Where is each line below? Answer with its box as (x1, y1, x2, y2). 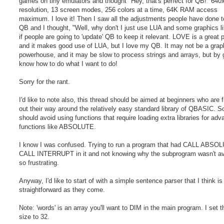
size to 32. (19, 213, 49, 221)
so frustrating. (19, 159, 59, 167)
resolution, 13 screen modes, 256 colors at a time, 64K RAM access (19, 6, 217, 14)
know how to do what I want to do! (19, 60, 117, 68)
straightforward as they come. (19, 186, 105, 194)
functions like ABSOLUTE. (19, 123, 96, 131)
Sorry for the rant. (19, 78, 70, 86)
